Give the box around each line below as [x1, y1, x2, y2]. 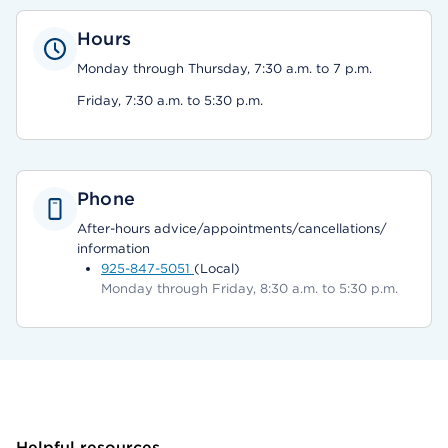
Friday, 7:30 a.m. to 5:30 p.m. [77, 93, 263, 108]
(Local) [194, 261, 240, 276]
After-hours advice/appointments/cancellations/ [77, 221, 387, 236]
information [77, 241, 150, 256]
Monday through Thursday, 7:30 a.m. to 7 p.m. [77, 61, 372, 76]
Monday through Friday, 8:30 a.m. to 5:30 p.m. [101, 281, 398, 296]
